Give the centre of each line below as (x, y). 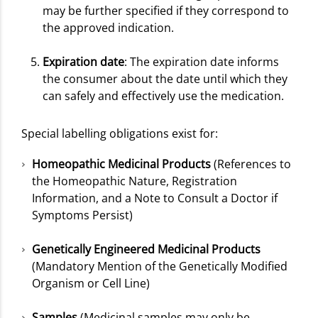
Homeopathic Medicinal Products (121, 164)
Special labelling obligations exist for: (120, 133)
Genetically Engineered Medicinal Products (146, 249)
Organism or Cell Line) (91, 283)
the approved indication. (108, 27)
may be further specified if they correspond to (166, 10)
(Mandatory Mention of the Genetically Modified (160, 266)
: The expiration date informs (202, 61)
